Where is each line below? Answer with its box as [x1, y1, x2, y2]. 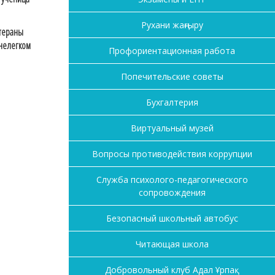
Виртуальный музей [130, 122, 214, 134]
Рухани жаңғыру [141, 19, 203, 31]
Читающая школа [135, 238, 209, 250]
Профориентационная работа [109, 45, 235, 57]
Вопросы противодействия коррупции [91, 148, 252, 160]
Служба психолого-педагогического [96, 174, 248, 186]
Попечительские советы [120, 71, 223, 83]
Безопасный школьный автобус [106, 212, 238, 225]
